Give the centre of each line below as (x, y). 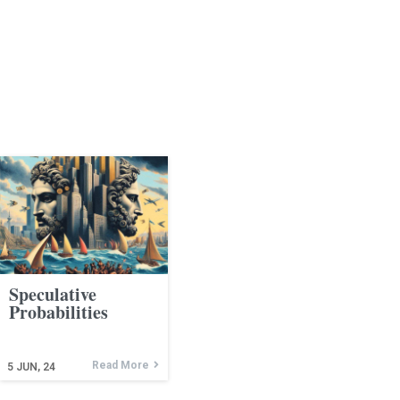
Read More (121, 365)
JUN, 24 (36, 367)
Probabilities (58, 312)
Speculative (53, 294)
